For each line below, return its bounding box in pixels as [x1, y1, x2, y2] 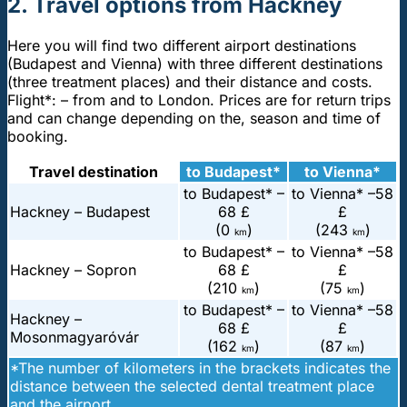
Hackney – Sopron [10, 261, 136, 280]
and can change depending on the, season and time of [7, 109, 381, 128]
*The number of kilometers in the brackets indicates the [10, 359, 391, 378]
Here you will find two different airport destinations [7, 36, 356, 55]
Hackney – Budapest [10, 203, 150, 222]
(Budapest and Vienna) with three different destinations [7, 55, 382, 74]
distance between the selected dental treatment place [10, 377, 374, 396]
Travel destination [29, 163, 158, 182]
